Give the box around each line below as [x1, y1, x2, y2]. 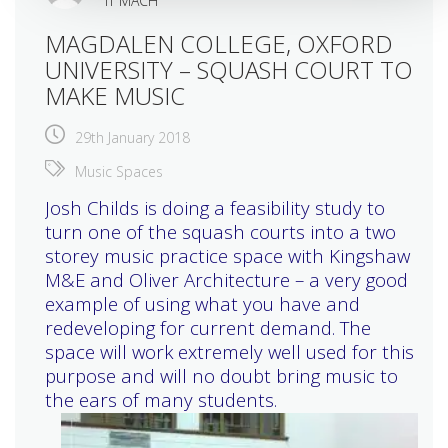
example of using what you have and [45, 291, 360, 317]
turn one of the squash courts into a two [45, 219, 396, 245]
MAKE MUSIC [45, 79, 185, 113]
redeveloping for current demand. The [45, 315, 371, 341]
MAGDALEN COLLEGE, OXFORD [45, 27, 393, 61]
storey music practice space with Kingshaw [45, 243, 410, 269]
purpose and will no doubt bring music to [45, 363, 398, 389]
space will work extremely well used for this [45, 339, 414, 365]
